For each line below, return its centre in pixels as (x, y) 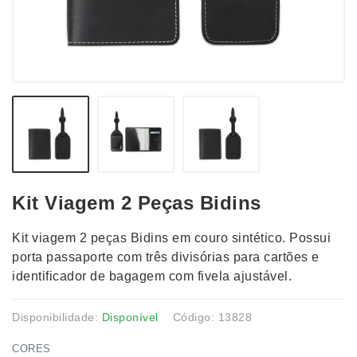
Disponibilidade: (57, 317)
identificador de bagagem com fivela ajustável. (152, 276)
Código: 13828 (212, 317)
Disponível (130, 317)
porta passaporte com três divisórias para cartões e (166, 257)
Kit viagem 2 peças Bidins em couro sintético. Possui (171, 238)
